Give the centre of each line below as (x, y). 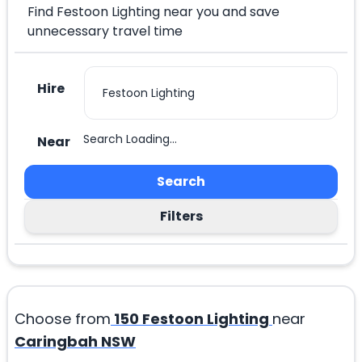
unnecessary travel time (105, 32)
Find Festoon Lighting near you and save (154, 12)
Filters (181, 217)
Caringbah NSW (75, 342)
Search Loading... (130, 139)
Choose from (63, 319)
